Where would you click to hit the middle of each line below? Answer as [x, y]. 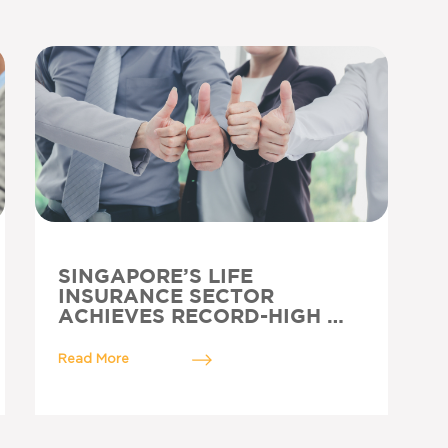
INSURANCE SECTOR [165, 297]
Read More [93, 359]
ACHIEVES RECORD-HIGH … [200, 317]
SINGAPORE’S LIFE [155, 277]
